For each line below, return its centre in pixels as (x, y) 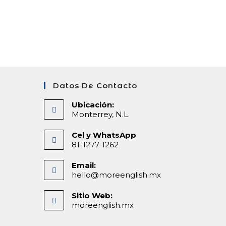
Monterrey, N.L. (101, 114)
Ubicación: (93, 105)
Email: (84, 165)
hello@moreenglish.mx (116, 175)
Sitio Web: (92, 195)
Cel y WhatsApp (104, 135)
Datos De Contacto (95, 86)
